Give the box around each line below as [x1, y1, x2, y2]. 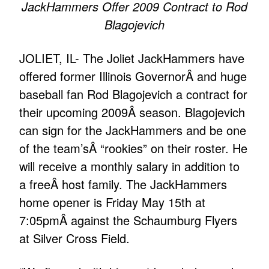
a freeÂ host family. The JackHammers [19, 175, 228, 193]
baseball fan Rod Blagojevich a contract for [19, 85, 248, 103]
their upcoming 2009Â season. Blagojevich [19, 103, 246, 121]
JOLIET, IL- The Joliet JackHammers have [19, 49, 245, 67]
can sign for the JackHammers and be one [19, 121, 247, 139]
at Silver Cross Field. [19, 229, 130, 247]
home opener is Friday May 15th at [19, 193, 206, 211]
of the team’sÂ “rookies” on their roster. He [19, 139, 248, 157]
